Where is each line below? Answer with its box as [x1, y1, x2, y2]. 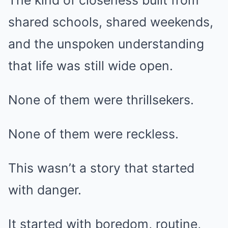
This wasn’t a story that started [8, 160, 194, 176]
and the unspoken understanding [8, 36, 204, 52]
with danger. [8, 182, 81, 198]
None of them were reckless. [8, 126, 179, 142]
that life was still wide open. [8, 58, 173, 74]
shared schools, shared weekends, [8, 14, 213, 30]
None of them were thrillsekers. [8, 92, 194, 108]
